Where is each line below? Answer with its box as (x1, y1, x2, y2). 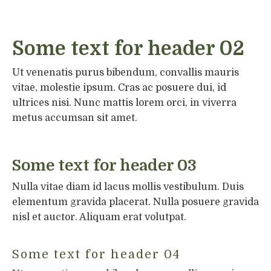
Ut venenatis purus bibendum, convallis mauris (12, 67, 239, 78)
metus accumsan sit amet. (12, 112, 137, 123)
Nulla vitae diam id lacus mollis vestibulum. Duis (12, 181, 244, 192)
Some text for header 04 (12, 248, 180, 262)
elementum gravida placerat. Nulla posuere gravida (12, 196, 259, 207)
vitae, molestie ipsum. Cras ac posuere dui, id (12, 82, 226, 93)
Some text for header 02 (12, 37, 244, 60)
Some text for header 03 (12, 156, 197, 174)
